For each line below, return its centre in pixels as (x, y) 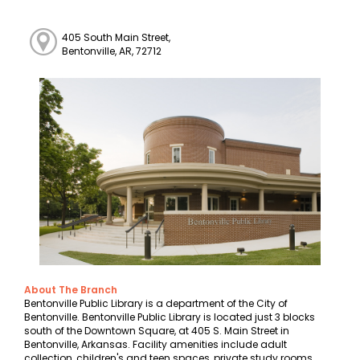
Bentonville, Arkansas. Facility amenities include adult (155, 345)
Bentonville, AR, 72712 (112, 51)
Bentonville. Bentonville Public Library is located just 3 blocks (170, 317)
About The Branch (71, 290)
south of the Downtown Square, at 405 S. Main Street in (157, 331)
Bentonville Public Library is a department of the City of (156, 304)
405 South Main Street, (117, 37)
